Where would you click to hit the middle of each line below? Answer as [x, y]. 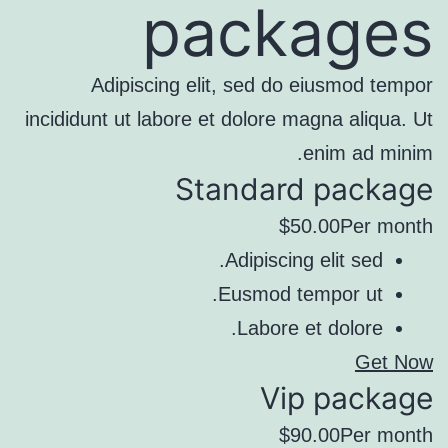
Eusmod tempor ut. [300, 294]
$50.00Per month [356, 226]
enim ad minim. [368, 153]
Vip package [346, 398]
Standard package [304, 189]
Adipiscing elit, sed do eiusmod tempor [262, 85]
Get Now [394, 362]
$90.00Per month [356, 435]
